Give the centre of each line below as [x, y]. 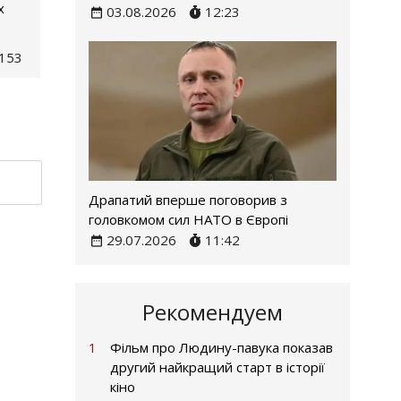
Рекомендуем [212, 311]
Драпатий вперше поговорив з [188, 199]
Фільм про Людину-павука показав [221, 347]
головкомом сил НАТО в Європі [188, 219]
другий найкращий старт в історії [217, 367]
